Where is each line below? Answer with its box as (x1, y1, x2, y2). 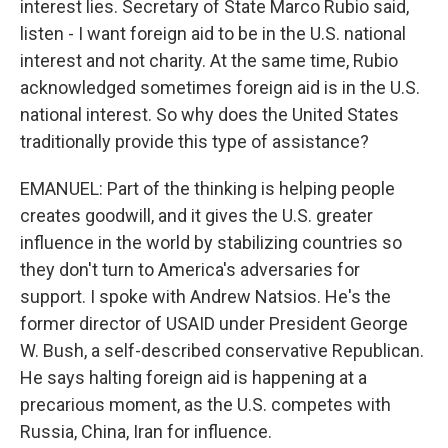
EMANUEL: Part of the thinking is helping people (20, 178, 395, 199)
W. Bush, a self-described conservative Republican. (20, 340, 424, 361)
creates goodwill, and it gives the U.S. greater (20, 205, 373, 226)
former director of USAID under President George (20, 313, 408, 334)
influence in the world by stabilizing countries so (20, 232, 402, 253)
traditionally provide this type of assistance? (20, 131, 369, 152)
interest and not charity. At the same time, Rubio (20, 50, 398, 71)
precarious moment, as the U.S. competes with (20, 394, 391, 415)
